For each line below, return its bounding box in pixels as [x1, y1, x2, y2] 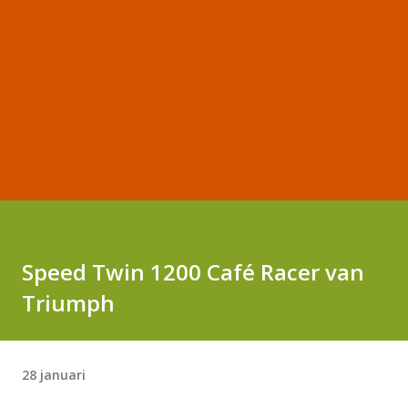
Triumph [22, 288, 115, 318]
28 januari [22, 365, 86, 383]
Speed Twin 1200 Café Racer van [22, 257, 364, 287]
